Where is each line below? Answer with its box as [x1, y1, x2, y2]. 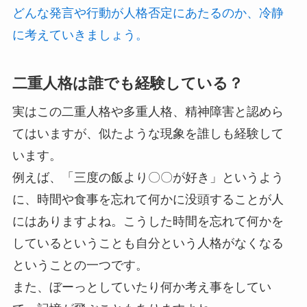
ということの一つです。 [12, 258, 148, 273]
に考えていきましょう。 [12, 28, 148, 42]
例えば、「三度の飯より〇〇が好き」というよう [12, 171, 284, 185]
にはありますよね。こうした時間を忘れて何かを [12, 214, 284, 229]
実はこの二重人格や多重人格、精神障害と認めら [12, 105, 284, 119]
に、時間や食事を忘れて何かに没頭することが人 [12, 193, 284, 207]
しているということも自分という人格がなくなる [12, 236, 284, 251]
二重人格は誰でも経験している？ [12, 75, 243, 93]
